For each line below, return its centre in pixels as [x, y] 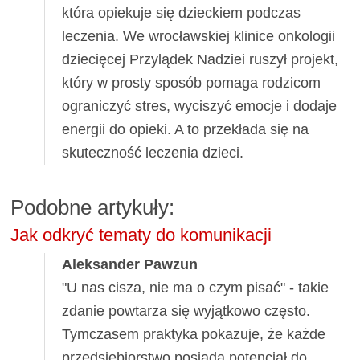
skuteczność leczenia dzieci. [153, 152]
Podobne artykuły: [93, 208]
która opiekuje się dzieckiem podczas [182, 12]
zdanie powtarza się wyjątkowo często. [186, 311]
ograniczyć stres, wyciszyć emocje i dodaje [200, 106]
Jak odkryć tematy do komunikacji [141, 235]
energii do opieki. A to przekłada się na [186, 129]
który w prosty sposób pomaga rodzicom [192, 82]
